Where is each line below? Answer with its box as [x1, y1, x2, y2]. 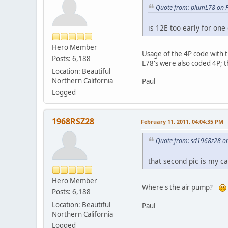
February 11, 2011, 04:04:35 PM [141, 117, 223, 125]
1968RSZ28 [52, 115, 94, 127]
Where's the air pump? [142, 183, 219, 192]
